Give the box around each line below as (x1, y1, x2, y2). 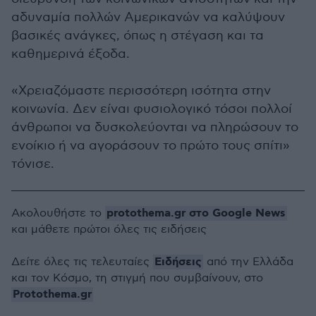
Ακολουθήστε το (11, 207, 105, 220)
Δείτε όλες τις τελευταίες (11, 255, 153, 269)
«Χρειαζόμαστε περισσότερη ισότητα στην (11, 83, 271, 98)
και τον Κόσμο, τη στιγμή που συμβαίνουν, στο (11, 272, 263, 285)
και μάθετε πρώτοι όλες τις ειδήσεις (11, 223, 207, 236)
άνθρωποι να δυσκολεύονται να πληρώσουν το (11, 120, 298, 135)
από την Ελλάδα (203, 255, 293, 269)
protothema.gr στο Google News (107, 206, 286, 221)
